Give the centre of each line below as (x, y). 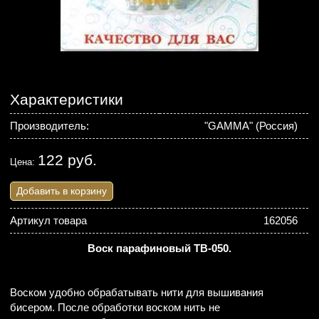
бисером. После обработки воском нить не (115, 307)
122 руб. (68, 160)
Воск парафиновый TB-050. (159, 248)
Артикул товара (49, 220)
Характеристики (67, 99)
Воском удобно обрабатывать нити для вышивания (137, 292)
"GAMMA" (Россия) (251, 126)
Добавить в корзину (62, 191)
